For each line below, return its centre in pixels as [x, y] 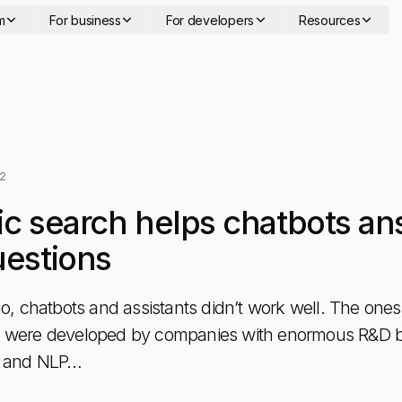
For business [85, 20]
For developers [210, 20]
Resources [329, 20]
